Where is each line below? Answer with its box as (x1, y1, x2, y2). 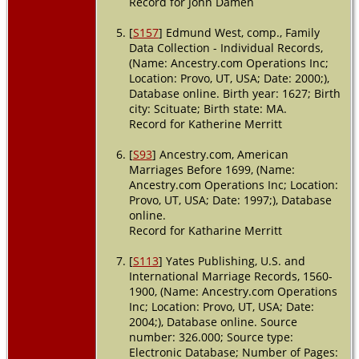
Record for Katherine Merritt (128, 115, 282, 131)
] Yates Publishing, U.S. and (158, 252, 305, 268)
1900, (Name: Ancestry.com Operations (128, 283, 337, 299)
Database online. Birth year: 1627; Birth (128, 85, 341, 101)
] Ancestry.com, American (151, 146, 288, 162)
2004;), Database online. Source (128, 313, 297, 329)
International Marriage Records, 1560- (128, 268, 333, 284)
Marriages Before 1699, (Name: (128, 161, 295, 177)
